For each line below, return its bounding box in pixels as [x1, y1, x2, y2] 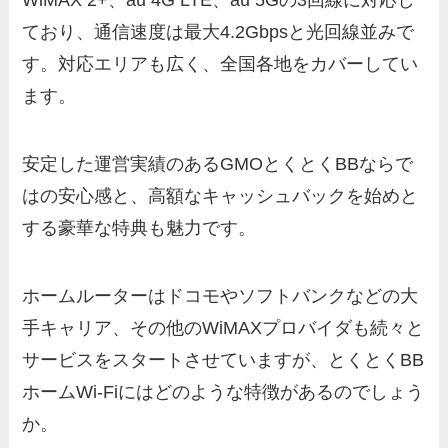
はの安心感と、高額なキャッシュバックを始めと [22, 185, 419, 206]
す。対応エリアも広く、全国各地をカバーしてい [22, 54, 419, 75]
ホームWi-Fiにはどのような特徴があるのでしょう [22, 381, 425, 402]
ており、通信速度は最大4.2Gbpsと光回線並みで [22, 22, 415, 43]
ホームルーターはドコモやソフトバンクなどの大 [22, 285, 419, 306]
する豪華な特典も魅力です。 [22, 217, 257, 238]
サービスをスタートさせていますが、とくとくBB [22, 349, 425, 370]
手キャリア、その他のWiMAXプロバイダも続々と [22, 317, 425, 338]
